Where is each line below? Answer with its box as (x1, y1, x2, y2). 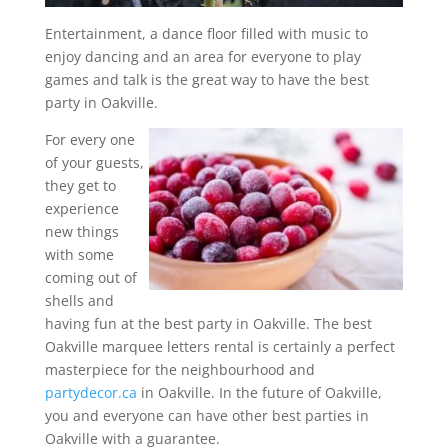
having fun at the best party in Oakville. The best (44, 313, 372, 333)
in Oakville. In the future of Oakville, (136, 382, 382, 402)
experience (44, 198, 119, 218)
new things (44, 221, 119, 241)
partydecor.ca (44, 382, 137, 402)
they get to (44, 175, 116, 195)
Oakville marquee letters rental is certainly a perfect (44, 336, 395, 356)
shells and (44, 290, 114, 310)
